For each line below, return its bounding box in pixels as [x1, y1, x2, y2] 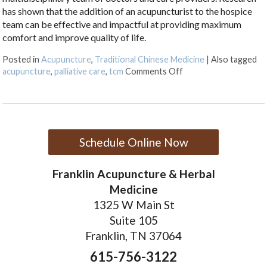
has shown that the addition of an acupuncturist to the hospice [2, 5, 253, 17]
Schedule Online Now [79, 135, 188, 150]
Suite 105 [109, 213, 158, 227]
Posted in [2, 54, 42, 64]
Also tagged [211, 54, 257, 64]
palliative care [54, 66, 106, 76]
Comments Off [125, 66, 184, 76]
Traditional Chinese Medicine [95, 54, 205, 64]
